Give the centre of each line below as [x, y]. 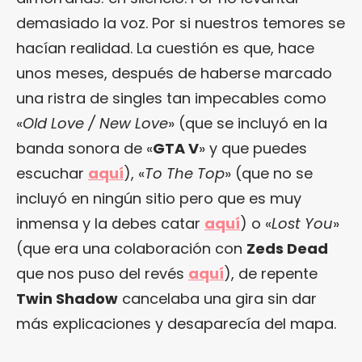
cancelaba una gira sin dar [217, 298]
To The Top [185, 173]
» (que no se [269, 173]
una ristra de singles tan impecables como [171, 98]
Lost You [302, 223]
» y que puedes [253, 148]
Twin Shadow [67, 298]
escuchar [52, 173]
